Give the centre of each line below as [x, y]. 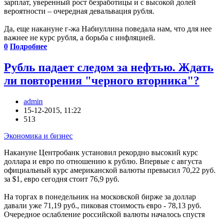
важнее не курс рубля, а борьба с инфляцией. [80, 38]
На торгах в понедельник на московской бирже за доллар [100, 197]
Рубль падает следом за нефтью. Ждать [109, 68]
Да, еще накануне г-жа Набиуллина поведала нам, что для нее [108, 29]
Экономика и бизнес [38, 136]
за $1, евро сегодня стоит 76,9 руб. [62, 179]
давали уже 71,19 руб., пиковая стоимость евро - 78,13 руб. [103, 206]
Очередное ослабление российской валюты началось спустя [104, 215]
